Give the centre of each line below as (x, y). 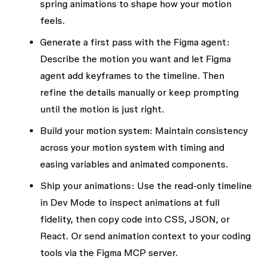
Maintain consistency (200, 130)
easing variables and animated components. (134, 164)
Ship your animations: (87, 185)
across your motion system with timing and (132, 147)
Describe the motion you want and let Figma (135, 59)
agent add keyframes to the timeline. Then (132, 75)
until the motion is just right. (102, 109)
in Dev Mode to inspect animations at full (130, 202)
